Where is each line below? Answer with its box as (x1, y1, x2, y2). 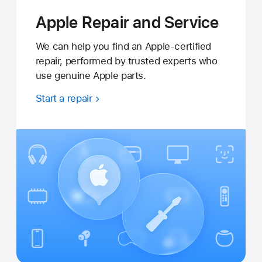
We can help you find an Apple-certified (35, 40, 212, 53)
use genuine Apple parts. (35, 70, 149, 82)
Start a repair (35, 92, 92, 104)
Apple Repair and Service (35, 12, 219, 32)
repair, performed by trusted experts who (35, 55, 218, 67)
